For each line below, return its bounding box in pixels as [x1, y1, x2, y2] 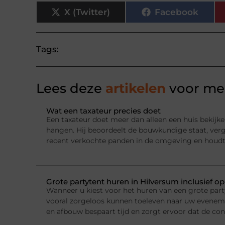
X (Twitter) [64, 7, 110, 17]
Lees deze [36, 80, 102, 97]
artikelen [102, 80, 166, 97]
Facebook [154, 7, 198, 17]
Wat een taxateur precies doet [46, 105, 161, 116]
